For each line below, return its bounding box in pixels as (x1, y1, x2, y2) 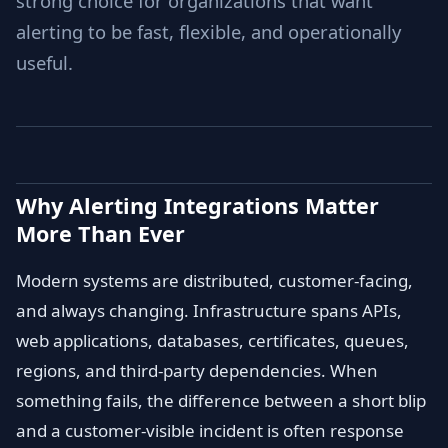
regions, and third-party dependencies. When (16, 359, 378, 382)
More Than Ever (16, 219, 185, 248)
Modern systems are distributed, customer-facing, (16, 269, 413, 292)
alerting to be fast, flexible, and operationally (16, 19, 401, 44)
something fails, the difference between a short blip (16, 389, 426, 412)
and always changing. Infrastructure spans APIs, (16, 299, 402, 322)
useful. (16, 50, 73, 75)
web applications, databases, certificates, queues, (16, 329, 409, 352)
